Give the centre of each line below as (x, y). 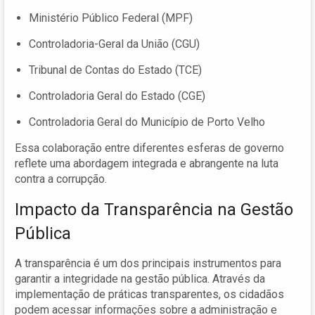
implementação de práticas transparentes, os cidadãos (149, 294)
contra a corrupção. (61, 179)
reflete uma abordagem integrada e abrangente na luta (147, 163)
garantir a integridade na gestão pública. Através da (140, 278)
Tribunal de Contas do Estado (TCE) (115, 70)
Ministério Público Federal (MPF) (111, 18)
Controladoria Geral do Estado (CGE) (117, 96)
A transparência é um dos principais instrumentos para (148, 263)
